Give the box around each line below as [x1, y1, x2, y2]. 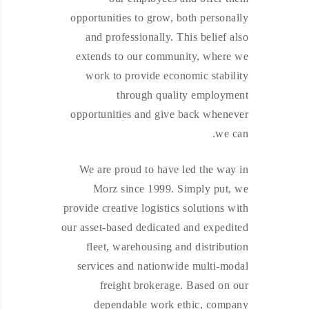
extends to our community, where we [76, 50, 248, 62]
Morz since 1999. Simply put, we [92, 183, 248, 195]
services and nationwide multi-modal [77, 260, 248, 272]
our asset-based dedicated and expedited [61, 221, 248, 233]
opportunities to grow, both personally [70, 12, 248, 23]
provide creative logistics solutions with [63, 202, 248, 214]
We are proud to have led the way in [79, 163, 248, 175]
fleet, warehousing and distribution [86, 241, 248, 252]
